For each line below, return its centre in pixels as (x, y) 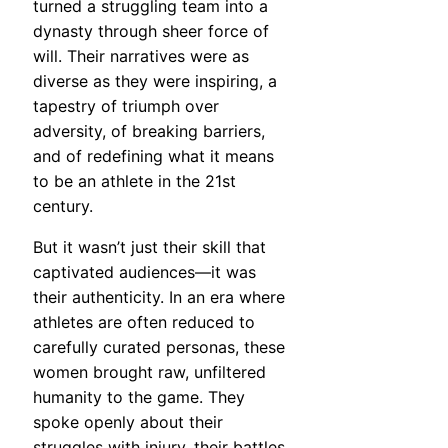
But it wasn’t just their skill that (149, 246)
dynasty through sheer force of (151, 30)
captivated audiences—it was (144, 271)
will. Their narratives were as (141, 55)
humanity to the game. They (139, 396)
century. (63, 205)
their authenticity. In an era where (159, 296)
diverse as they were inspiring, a (155, 80)
